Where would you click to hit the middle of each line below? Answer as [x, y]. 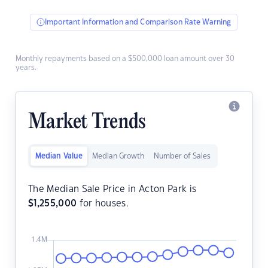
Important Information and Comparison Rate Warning [138, 22]
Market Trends [87, 123]
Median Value [59, 156]
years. [26, 68]
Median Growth [118, 156]
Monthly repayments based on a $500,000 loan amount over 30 [125, 59]
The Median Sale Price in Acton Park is [112, 190]
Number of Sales [182, 156]
